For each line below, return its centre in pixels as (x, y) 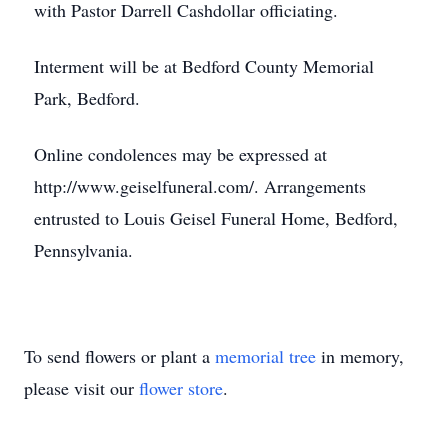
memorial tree (265, 356)
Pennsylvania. (83, 250)
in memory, (360, 356)
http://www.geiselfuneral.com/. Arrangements (200, 186)
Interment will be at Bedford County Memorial (204, 66)
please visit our (81, 388)
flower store (181, 388)
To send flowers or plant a (119, 356)
